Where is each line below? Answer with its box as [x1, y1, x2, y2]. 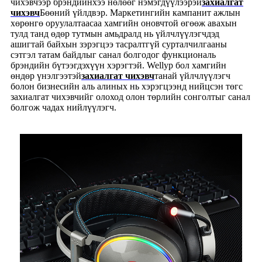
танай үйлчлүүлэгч [154, 71, 230, 81]
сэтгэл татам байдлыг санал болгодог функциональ [11, 50, 216, 60]
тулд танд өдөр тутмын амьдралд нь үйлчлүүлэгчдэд [11, 29, 219, 39]
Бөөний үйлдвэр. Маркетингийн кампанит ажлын [40, 8, 240, 18]
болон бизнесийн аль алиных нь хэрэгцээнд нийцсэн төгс [11, 81, 243, 92]
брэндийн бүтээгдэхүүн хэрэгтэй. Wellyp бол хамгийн [11, 60, 226, 71]
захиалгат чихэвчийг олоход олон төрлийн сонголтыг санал [11, 92, 250, 102]
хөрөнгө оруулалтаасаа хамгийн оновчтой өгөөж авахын [11, 18, 237, 29]
